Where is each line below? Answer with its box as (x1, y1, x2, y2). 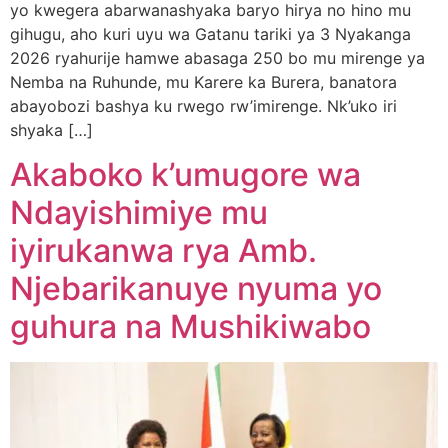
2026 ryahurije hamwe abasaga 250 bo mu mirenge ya (10, 47, 425, 68)
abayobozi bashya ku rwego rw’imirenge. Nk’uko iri (10, 95, 397, 116)
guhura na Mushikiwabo (10, 307, 371, 347)
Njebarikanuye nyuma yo (10, 269, 382, 309)
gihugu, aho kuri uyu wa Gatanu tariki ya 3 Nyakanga (10, 23, 411, 44)
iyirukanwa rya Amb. (10, 231, 317, 271)
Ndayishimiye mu (10, 193, 268, 233)
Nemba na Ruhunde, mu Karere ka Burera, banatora (10, 71, 397, 92)
